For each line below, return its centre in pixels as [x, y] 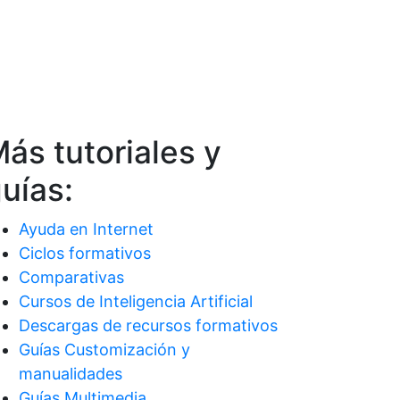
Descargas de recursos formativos [148, 325]
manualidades [71, 373]
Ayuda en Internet [86, 229]
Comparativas [71, 277]
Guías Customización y [104, 349]
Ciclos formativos [85, 253]
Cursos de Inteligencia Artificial [136, 301]
